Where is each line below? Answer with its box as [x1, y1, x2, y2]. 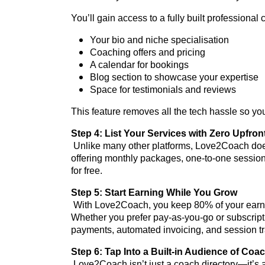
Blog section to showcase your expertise [90, 72, 258, 83]
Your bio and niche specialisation [90, 35, 229, 46]
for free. [71, 166, 102, 176]
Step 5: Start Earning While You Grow [71, 188, 237, 198]
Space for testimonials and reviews [90, 85, 236, 95]
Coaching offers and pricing [90, 47, 205, 58]
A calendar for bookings [90, 60, 189, 70]
